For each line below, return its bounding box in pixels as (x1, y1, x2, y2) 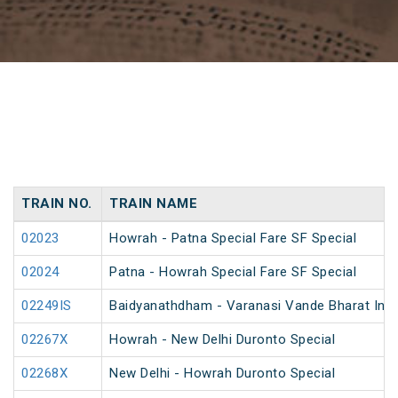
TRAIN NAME (109, 195, 197, 212)
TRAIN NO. (21, 195, 92, 212)
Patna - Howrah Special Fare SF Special (109, 264, 356, 281)
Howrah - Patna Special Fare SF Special (109, 230, 356, 247)
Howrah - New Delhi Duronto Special (109, 331, 335, 348)
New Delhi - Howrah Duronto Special (109, 365, 335, 382)
